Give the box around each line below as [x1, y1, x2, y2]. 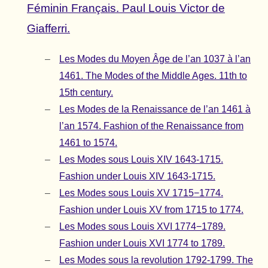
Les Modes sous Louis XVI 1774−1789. [59, 221, 226, 232]
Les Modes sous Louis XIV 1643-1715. [59, 154, 223, 165]
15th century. [59, 87, 113, 98]
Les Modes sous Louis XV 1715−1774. [59, 188, 223, 199]
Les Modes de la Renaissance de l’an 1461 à [59, 104, 251, 115]
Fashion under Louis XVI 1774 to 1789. [59, 238, 225, 249]
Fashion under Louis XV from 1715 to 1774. [59, 205, 243, 215]
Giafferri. [27, 22, 70, 35]
